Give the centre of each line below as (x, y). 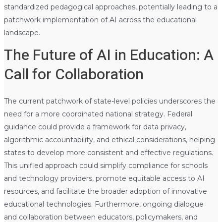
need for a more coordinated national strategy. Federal (98, 114)
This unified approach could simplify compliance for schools (106, 165)
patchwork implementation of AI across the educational (100, 20)
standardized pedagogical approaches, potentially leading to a (111, 7)
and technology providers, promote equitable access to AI (104, 178)
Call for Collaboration (74, 75)
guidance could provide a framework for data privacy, (95, 127)
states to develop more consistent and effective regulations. (108, 152)
